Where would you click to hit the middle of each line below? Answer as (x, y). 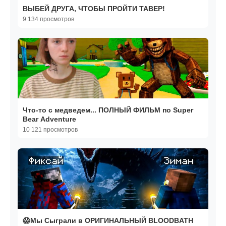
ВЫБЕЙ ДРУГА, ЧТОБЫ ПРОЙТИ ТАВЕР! (94, 9)
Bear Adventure (49, 119)
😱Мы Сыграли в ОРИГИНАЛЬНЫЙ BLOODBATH (108, 221)
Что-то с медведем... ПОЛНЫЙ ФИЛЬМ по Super (108, 110)
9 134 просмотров (48, 19)
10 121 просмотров (50, 130)
